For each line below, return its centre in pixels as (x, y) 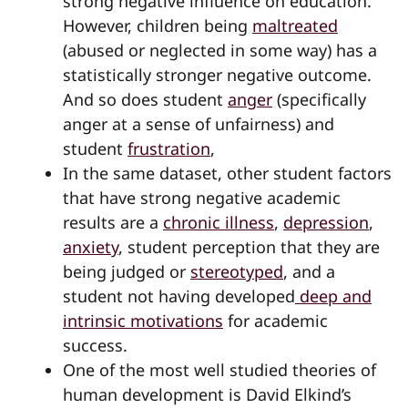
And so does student (145, 99)
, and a (309, 271)
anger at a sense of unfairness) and (199, 123)
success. (95, 345)
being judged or (127, 271)
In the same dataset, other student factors (227, 173)
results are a (113, 222)
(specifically (319, 99)
